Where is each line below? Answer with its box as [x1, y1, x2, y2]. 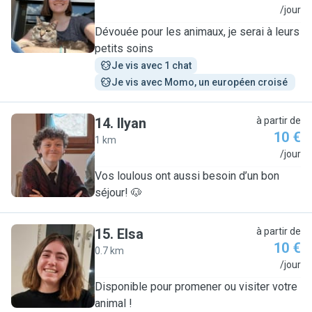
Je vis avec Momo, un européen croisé [111, 77, 290, 88]
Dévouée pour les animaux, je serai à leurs [95, 25, 299, 38]
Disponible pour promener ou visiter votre [95, 280, 297, 293]
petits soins [95, 42, 153, 55]
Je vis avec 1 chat [111, 60, 192, 71]
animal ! [95, 297, 132, 310]
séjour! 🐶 [95, 186, 142, 199]
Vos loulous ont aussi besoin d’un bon [95, 169, 279, 182]
